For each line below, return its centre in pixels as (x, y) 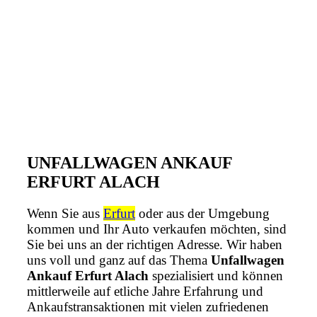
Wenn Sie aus (65, 213)
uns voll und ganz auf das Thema (119, 260)
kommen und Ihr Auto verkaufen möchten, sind (157, 229)
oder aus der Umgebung (202, 213)
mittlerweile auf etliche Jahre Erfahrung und (145, 291)
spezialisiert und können (216, 275)
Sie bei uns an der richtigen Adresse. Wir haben (155, 244)
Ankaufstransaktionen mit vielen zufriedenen (148, 306)
